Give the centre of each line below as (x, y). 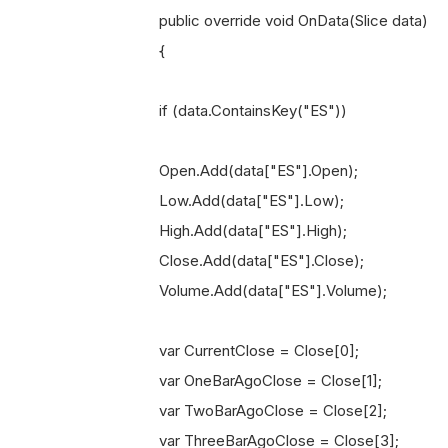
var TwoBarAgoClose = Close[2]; (257, 410)
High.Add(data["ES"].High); (237, 230)
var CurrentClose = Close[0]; (243, 350)
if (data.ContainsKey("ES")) (237, 110)
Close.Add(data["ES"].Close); (245, 260)
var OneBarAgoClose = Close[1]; (254, 380)
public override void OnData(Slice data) (277, 20)
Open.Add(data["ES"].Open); (242, 170)
